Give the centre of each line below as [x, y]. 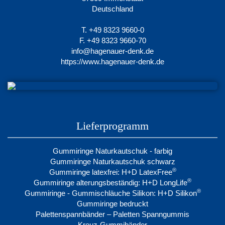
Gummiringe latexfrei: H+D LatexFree [110, 172]
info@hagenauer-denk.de [113, 51]
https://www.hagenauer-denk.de [113, 62]
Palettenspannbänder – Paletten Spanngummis [113, 214]
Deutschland [113, 9]
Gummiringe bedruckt [113, 204]
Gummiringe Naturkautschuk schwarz [113, 162]
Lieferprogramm [113, 126]
